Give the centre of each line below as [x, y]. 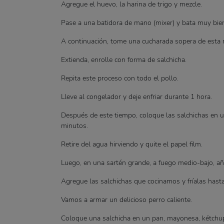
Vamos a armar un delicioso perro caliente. [126, 200]
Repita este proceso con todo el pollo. [120, 78]
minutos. [74, 126]
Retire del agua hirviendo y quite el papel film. [132, 144]
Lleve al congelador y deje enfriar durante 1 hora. [136, 97]
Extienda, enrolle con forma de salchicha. [124, 60]
